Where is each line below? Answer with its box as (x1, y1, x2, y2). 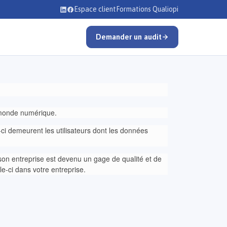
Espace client (74, 5, 116, 13)
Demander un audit (95, 32, 162, 41)
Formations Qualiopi (116, 5, 178, 13)
